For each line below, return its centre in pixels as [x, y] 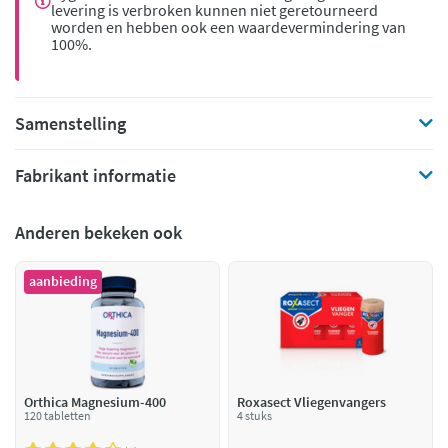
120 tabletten [57, 415]
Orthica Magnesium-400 [95, 402]
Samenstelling [70, 123]
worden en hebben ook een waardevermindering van [228, 27]
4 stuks [254, 415]
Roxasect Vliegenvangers [311, 402]
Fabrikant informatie [95, 175]
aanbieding [62, 281]
